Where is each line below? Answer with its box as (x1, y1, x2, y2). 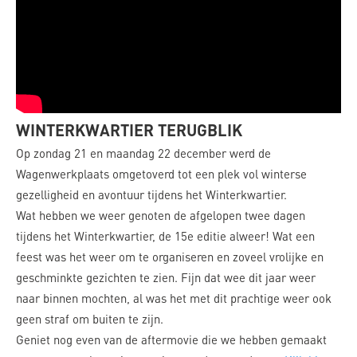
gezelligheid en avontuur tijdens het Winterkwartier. (16, 186, 287, 202)
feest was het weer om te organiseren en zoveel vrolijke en (16, 249, 324, 265)
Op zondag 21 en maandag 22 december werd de (16, 145, 271, 161)
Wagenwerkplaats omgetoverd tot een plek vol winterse (16, 166, 307, 182)
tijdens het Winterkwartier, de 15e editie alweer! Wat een (16, 228, 315, 244)
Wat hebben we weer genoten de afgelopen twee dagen (16, 207, 305, 223)
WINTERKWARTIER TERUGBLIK (16, 120, 242, 140)
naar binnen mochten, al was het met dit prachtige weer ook (16, 290, 331, 306)
